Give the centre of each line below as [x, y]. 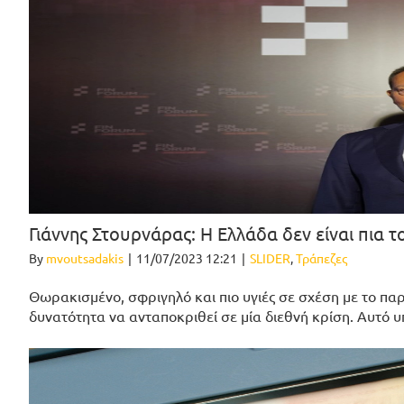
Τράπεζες [321, 258]
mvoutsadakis [85, 258]
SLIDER [270, 258]
